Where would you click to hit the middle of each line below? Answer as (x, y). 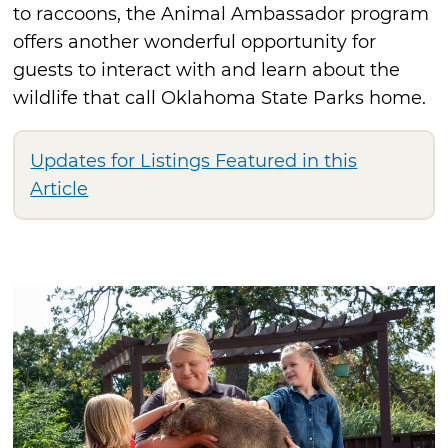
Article (59, 189)
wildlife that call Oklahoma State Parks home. (220, 98)
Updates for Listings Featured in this (194, 161)
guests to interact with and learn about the (207, 70)
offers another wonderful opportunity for (195, 42)
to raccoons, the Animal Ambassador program (221, 14)
